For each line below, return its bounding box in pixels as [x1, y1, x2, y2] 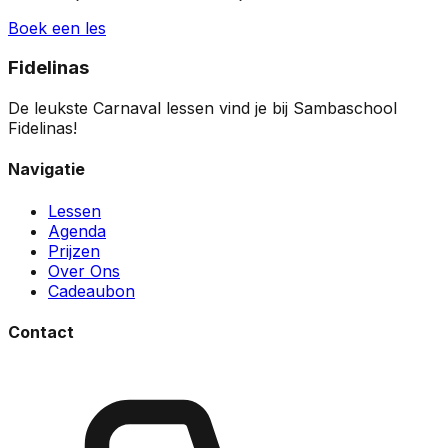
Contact [8, 321, 74, 342]
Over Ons [48, 260, 120, 281]
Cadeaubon [48, 280, 135, 301]
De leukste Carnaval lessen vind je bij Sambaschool [8, 98, 397, 119]
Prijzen [48, 240, 100, 261]
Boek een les [8, 17, 106, 38]
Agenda [48, 220, 106, 241]
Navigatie [8, 159, 85, 180]
